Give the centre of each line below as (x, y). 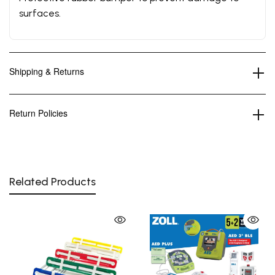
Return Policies (38, 113)
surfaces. (40, 13)
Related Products (52, 181)
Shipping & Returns (47, 71)
